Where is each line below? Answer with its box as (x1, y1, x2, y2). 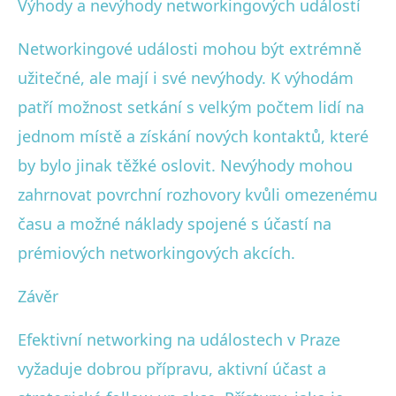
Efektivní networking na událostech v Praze (18, 328, 340, 350)
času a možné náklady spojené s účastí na (18, 212, 331, 234)
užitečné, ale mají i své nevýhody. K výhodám (18, 66, 354, 88)
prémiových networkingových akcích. (18, 241, 295, 263)
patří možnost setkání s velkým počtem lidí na (18, 95, 364, 118)
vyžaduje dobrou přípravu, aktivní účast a (18, 357, 326, 379)
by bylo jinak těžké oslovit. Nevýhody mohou (18, 154, 353, 176)
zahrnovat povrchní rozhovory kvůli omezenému (18, 183, 377, 205)
